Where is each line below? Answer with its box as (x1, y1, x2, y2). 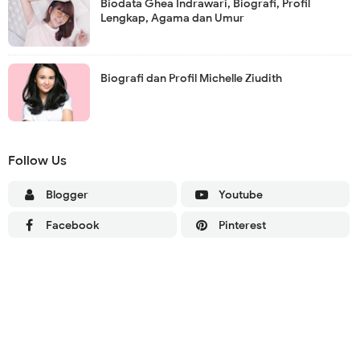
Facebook (45, 218, 99, 232)
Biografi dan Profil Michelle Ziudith (100, 71, 282, 85)
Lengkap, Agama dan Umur (100, 10, 244, 25)
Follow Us (8, 152, 67, 169)
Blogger (45, 187, 88, 202)
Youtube (218, 187, 263, 202)
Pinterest (218, 218, 266, 232)
